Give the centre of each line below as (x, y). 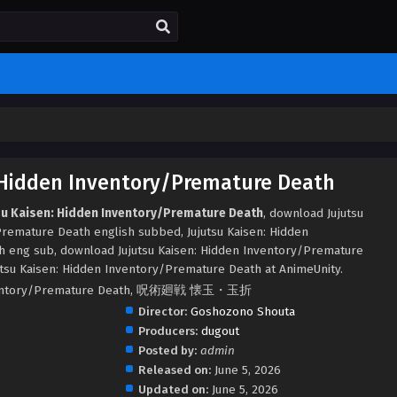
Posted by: (167, 350)
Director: (162, 311)
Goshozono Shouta (242, 311)
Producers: (167, 331)
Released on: (174, 370)
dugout (220, 331)
